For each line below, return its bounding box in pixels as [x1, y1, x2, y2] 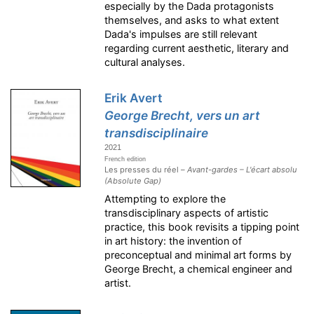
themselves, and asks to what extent [104, 13, 280, 26]
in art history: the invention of [104, 234, 243, 247]
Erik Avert [104, 90, 163, 105]
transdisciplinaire [104, 125, 209, 140]
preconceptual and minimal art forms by [104, 248, 292, 261]
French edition [104, 155, 146, 163]
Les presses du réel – [104, 164, 188, 175]
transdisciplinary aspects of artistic [104, 206, 269, 219]
